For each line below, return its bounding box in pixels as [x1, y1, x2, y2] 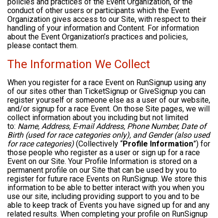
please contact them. [7, 41, 78, 51]
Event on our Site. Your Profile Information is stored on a [7, 157, 197, 166]
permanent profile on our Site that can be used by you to [7, 165, 197, 175]
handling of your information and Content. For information [7, 23, 199, 33]
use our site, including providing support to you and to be [7, 192, 200, 201]
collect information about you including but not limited [7, 113, 188, 123]
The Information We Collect [7, 57, 150, 72]
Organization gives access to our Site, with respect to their [7, 15, 206, 24]
